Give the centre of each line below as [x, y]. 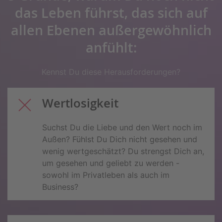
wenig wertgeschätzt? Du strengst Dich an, [123, 151]
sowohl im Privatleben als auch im [106, 175]
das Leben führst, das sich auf [111, 12]
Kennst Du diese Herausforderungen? [111, 72]
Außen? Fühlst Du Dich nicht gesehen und [120, 139]
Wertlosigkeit [80, 103]
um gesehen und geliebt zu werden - [111, 163]
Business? [60, 187]
